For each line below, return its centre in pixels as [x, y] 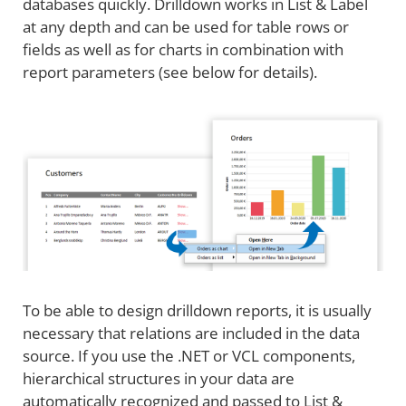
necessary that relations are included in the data [191, 333]
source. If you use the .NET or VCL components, [189, 356]
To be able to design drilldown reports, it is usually [197, 311]
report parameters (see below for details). [170, 72]
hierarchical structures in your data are [159, 379]
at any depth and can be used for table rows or [186, 27]
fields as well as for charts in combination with [183, 50]
